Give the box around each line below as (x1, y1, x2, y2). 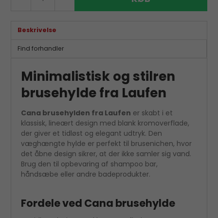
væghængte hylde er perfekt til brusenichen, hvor (21, 138, 192, 148)
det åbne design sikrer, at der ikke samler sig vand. (21, 148, 192, 159)
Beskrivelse (17, 26, 56, 35)
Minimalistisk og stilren (21, 67, 176, 85)
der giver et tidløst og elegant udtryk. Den (21, 128, 163, 138)
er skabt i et (131, 108, 173, 118)
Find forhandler (17, 44, 64, 53)
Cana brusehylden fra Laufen (21, 108, 131, 118)
